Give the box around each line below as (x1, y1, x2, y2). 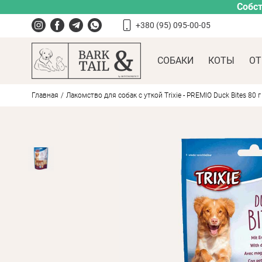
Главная (31, 91, 58, 99)
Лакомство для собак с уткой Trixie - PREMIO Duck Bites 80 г (65, 91, 261, 99)
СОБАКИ (157, 55, 194, 66)
